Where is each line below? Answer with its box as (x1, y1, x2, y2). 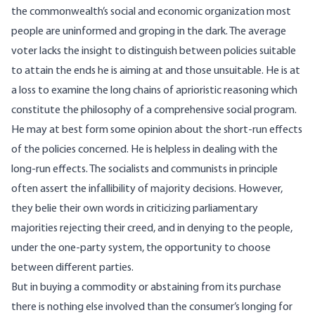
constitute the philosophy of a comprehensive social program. (11, 105, 297, 117)
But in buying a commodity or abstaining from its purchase (11, 282, 281, 294)
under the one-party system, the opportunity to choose (11, 243, 271, 255)
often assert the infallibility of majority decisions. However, (11, 184, 283, 195)
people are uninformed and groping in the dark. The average (11, 26, 286, 38)
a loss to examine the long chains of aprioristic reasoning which (11, 85, 297, 97)
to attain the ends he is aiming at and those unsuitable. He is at (11, 65, 300, 77)
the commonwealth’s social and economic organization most (11, 6, 291, 18)
